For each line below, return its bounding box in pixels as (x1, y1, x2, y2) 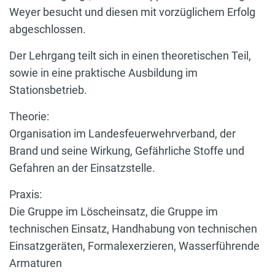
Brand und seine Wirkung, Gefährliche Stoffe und (9, 144, 244, 157)
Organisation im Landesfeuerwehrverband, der (9, 126, 236, 140)
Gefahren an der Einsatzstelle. (9, 161, 155, 174)
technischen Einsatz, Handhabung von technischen (9, 222, 257, 235)
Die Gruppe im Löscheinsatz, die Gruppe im (9, 204, 218, 218)
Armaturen (9, 256, 62, 269)
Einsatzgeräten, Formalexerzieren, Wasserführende (9, 239, 260, 252)
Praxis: (9, 187, 42, 201)
